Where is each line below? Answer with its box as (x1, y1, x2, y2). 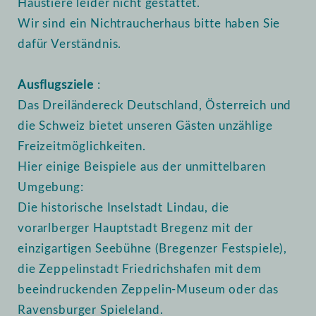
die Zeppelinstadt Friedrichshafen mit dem (18, 263, 262, 275)
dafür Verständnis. (18, 38, 122, 50)
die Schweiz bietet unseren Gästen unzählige (18, 120, 273, 132)
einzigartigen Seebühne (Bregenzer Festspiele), (18, 243, 288, 255)
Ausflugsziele (18, 79, 97, 91)
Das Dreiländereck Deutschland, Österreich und (18, 99, 292, 111)
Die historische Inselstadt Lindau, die (18, 202, 230, 214)
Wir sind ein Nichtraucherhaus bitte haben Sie (18, 18, 281, 30)
